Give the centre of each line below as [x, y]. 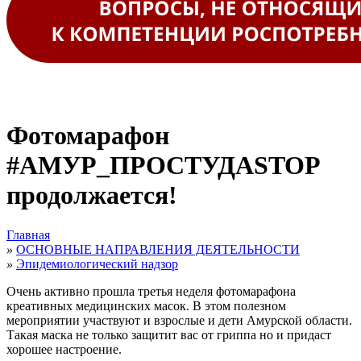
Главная [28, 234]
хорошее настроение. [64, 349]
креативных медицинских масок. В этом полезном [146, 305]
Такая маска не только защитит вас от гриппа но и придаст [169, 334]
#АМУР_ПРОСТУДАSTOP [163, 166]
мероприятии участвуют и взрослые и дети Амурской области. [179, 320]
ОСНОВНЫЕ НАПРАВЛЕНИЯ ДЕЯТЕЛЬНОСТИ [158, 249]
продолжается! [92, 195]
